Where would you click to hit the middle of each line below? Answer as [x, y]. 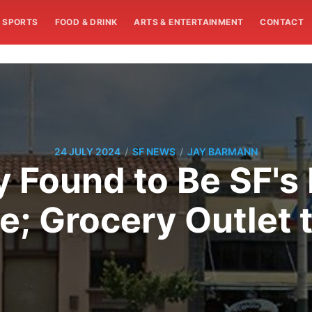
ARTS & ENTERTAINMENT [189, 22]
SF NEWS [154, 152]
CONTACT [282, 22]
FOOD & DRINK [86, 22]
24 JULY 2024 [87, 152]
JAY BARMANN [223, 152]
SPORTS [20, 22]
